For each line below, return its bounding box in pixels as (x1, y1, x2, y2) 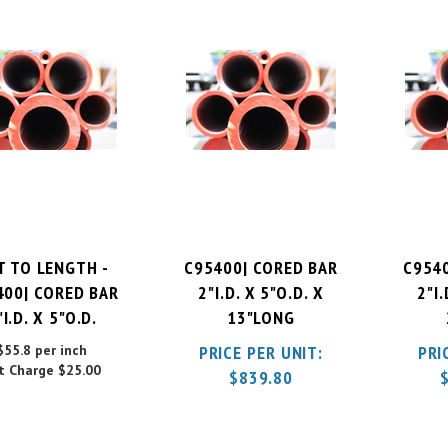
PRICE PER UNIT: (198, 332, 324, 356)
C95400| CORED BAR (183, 247, 339, 271)
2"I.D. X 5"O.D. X (198, 272, 324, 296)
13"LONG (226, 297, 296, 321)
